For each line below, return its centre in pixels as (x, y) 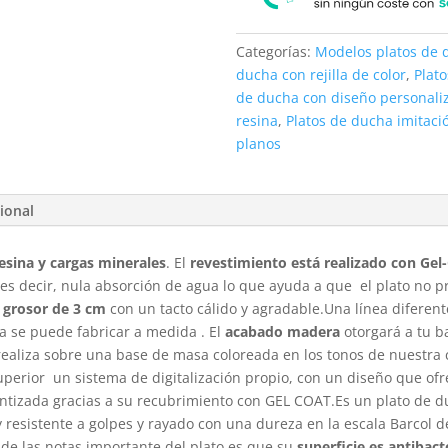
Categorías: (276, 51)
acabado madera (283, 331)
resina (257, 120)
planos (259, 143)
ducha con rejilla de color (321, 74)
